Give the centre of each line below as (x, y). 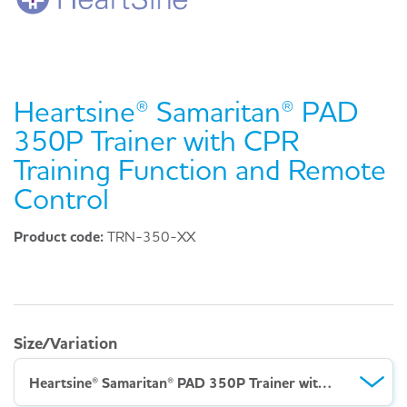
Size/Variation (65, 343)
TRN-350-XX (151, 237)
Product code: (60, 237)
